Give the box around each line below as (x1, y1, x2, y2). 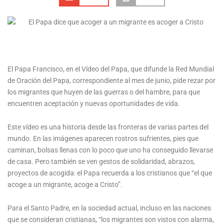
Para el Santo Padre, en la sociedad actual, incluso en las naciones (7, 203, 211, 212)
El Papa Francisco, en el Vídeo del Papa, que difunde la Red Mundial (7, 65, 214, 73)
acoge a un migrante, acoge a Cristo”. (7, 180, 122, 188)
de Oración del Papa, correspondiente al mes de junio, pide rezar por (7, 76, 215, 85)
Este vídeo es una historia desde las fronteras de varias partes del (7, 123, 208, 131)
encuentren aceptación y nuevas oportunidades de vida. (7, 99, 180, 108)
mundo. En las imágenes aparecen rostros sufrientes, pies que (7, 134, 198, 142)
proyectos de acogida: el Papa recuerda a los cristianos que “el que (7, 169, 212, 177)
